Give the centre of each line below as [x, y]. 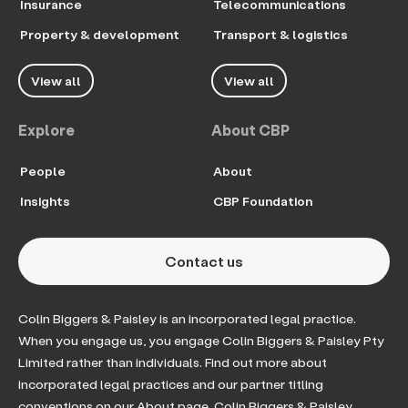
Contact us [204, 261]
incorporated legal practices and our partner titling [171, 384]
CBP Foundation [263, 201]
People [43, 171]
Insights [45, 201]
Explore [46, 130]
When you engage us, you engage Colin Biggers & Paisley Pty [201, 340]
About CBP [250, 130]
